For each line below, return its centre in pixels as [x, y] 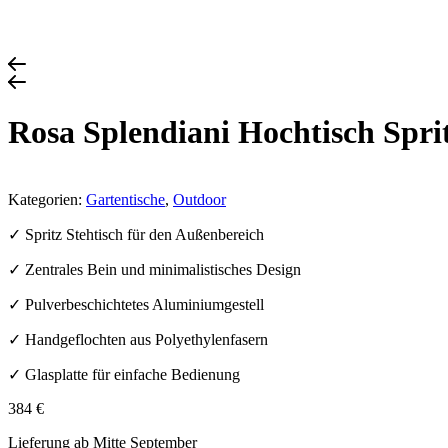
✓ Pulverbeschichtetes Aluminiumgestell [136, 304]
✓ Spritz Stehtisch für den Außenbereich [136, 234]
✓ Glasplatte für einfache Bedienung [124, 374]
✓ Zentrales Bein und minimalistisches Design [154, 269]
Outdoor [199, 199]
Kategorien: [47, 199]
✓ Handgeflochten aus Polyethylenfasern [138, 339]
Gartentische [125, 199]
